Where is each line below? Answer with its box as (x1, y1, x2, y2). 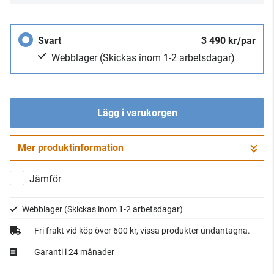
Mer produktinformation (18, 142, 124, 154)
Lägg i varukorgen (97, 107, 177, 119)
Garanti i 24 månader (34, 247, 114, 257)
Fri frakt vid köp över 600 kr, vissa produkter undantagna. (34, 226, 250, 235)
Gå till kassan (107, 146, 167, 158)
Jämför (29, 173, 61, 185)
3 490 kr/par (201, 35, 256, 46)
